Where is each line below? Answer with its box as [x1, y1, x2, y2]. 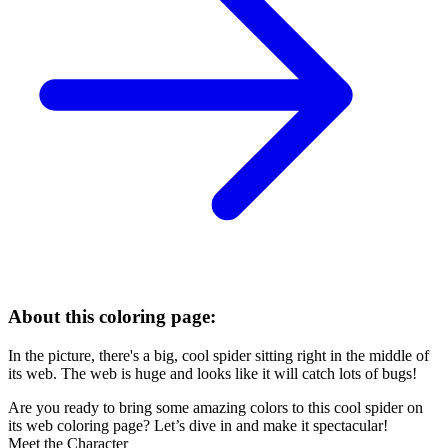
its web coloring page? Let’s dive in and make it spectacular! [8, 416, 388, 434]
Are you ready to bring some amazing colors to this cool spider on [8, 398, 423, 416]
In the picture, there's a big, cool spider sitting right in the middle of [8, 346, 429, 364]
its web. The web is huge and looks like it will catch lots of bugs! [8, 364, 417, 382]
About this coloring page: [8, 305, 216, 327]
